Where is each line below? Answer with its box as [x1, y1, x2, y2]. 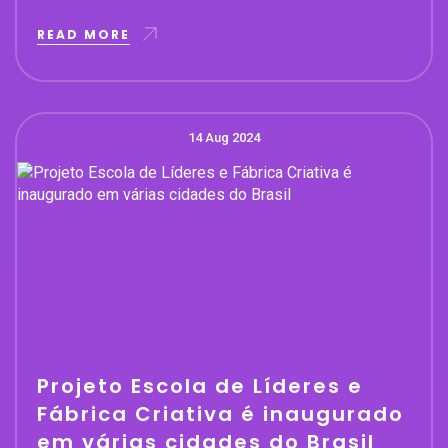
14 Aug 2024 [188, 129, 260, 145]
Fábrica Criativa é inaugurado [37, 399, 404, 428]
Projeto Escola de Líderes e [37, 371, 363, 400]
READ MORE [37, 26, 130, 44]
